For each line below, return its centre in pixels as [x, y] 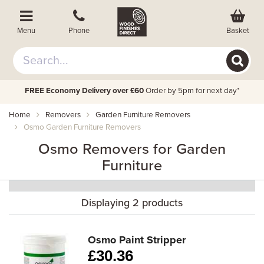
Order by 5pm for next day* [192, 91]
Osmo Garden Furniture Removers [82, 127]
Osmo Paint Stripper [137, 240]
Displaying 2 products [132, 203]
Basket [237, 30]
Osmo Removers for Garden [132, 149]
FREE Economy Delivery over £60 [84, 91]
